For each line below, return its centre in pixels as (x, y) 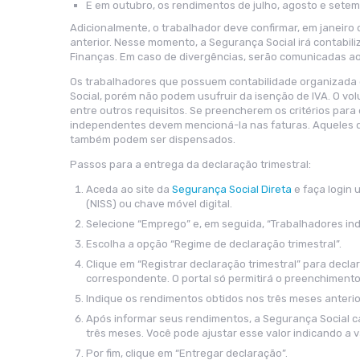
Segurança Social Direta (232, 189)
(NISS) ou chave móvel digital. (159, 204)
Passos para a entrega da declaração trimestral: (190, 164)
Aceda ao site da (129, 189)
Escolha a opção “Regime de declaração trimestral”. (214, 244)
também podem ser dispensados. (153, 139)
